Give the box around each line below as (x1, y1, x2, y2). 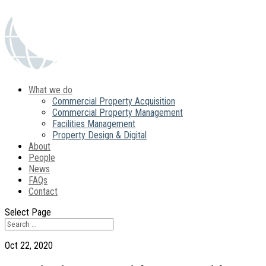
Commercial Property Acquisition (52, 96, 175, 107)
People (28, 152, 55, 163)
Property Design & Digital (52, 129, 147, 141)
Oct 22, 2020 (5, 240, 53, 251)
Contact (28, 186, 58, 197)
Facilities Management (52, 118, 135, 129)
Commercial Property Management (52, 107, 183, 118)
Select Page (5, 207, 51, 218)
